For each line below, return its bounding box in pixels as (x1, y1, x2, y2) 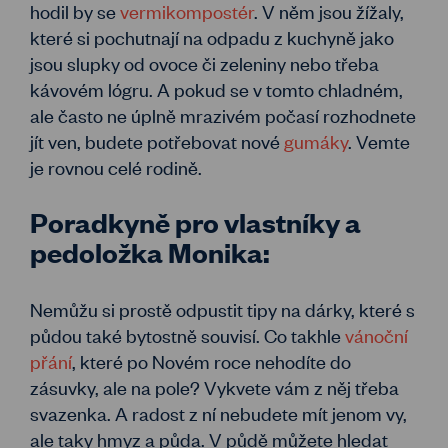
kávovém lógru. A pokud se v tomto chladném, (30, 76, 403, 102)
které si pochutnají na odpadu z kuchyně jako (30, 24, 394, 50)
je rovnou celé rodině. (30, 154, 206, 180)
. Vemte (348, 128, 410, 154)
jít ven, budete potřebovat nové (30, 128, 284, 154)
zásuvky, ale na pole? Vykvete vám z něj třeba (30, 374, 399, 400)
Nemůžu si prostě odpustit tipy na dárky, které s (30, 296, 415, 322)
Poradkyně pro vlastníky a (30, 203, 361, 240)
